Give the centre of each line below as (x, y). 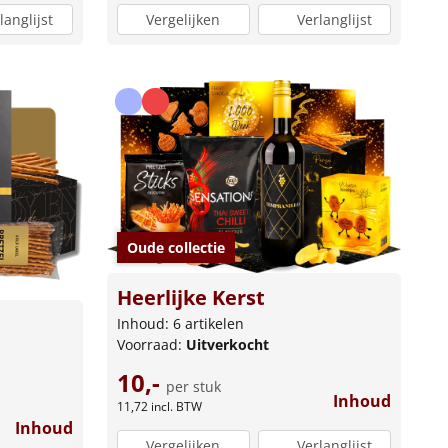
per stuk (193, 387)
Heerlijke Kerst (190, 298)
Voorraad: (151, 345)
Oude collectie (175, 248)
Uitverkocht (227, 345)
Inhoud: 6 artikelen (180, 324)
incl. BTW (176, 407)
